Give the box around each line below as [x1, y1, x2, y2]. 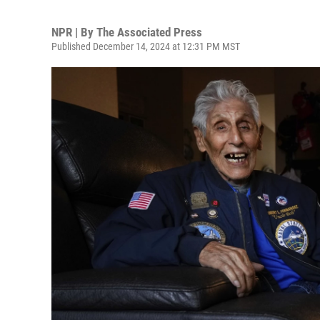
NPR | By [51, 25, 96, 39]
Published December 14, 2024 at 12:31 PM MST [51, 41, 240, 52]
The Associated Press [96, 25, 202, 39]
